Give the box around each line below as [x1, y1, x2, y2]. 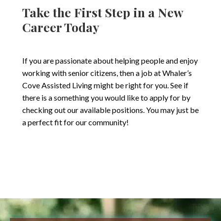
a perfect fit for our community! [22, 117, 129, 127]
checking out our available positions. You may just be [22, 105, 199, 114]
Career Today [22, 18, 99, 35]
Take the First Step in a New [22, 3, 183, 20]
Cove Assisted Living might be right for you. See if [22, 80, 188, 90]
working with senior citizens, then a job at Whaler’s [22, 68, 192, 77]
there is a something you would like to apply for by [22, 92, 190, 102]
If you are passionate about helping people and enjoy [22, 55, 198, 65]
